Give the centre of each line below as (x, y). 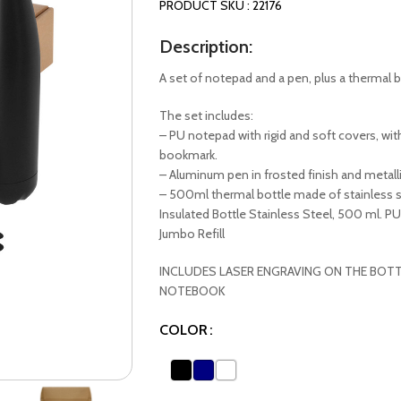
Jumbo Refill (192, 234)
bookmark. (188, 155)
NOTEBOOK (192, 291)
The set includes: (206, 115)
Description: (205, 47)
